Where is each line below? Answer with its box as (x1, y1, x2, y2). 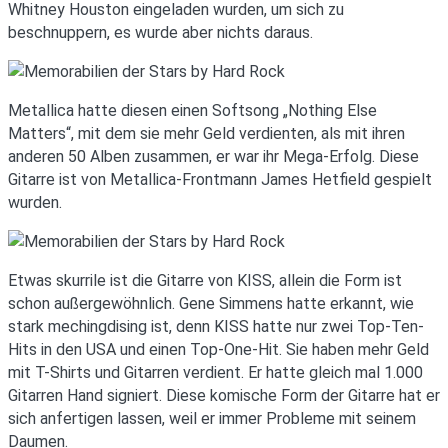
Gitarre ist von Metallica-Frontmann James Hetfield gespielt (8, 169, 432, 189)
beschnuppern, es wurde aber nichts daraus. (8, 22, 313, 42)
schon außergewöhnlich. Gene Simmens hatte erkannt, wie (8, 293, 414, 313)
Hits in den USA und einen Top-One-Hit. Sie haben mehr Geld (8, 339, 429, 359)
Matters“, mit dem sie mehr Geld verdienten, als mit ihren (8, 123, 405, 143)
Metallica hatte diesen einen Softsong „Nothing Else (8, 100, 377, 120)
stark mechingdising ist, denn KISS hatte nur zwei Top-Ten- (8, 316, 424, 336)
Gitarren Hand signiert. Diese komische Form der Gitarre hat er (8, 385, 440, 405)
